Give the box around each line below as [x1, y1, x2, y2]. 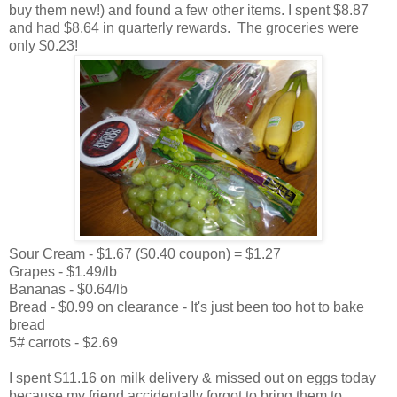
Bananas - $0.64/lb [9, 281, 128, 297]
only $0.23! [9, 37, 78, 53]
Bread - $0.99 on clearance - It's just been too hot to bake [9, 299, 364, 315]
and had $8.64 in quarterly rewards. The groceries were [9, 19, 359, 35]
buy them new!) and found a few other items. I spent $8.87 [9, 2, 369, 18]
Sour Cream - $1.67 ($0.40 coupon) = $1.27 [9, 245, 281, 261]
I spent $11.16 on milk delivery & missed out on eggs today [9, 370, 376, 385]
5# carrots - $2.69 [9, 334, 118, 350]
